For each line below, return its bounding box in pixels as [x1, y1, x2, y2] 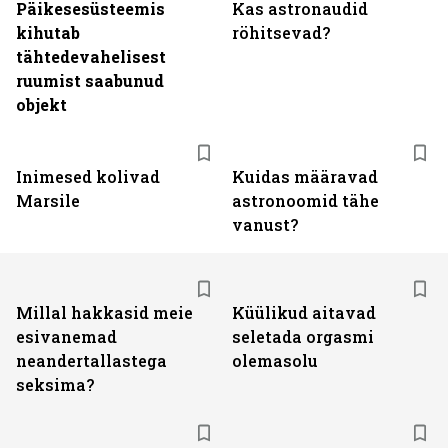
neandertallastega [16, 350, 167, 371]
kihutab [16, 22, 80, 43]
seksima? [16, 374, 94, 395]
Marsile [16, 190, 80, 211]
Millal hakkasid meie [16, 302, 193, 323]
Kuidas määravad [232, 166, 378, 187]
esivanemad [16, 326, 117, 347]
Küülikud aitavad [232, 302, 376, 323]
